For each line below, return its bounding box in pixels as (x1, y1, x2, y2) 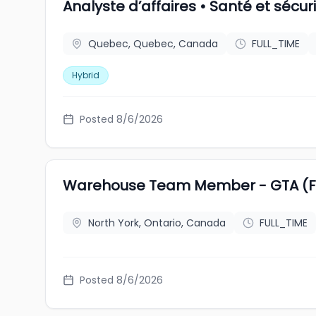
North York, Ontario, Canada (88, 216, 226, 230)
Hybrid (72, 69, 99, 81)
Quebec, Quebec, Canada (88, 37, 218, 51)
